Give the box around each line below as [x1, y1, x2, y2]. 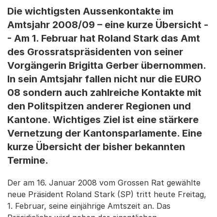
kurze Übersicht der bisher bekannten [7, 141, 185, 153]
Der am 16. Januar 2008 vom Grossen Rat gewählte [7, 178, 201, 187]
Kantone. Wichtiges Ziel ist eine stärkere [7, 114, 199, 125]
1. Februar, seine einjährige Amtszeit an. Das [7, 201, 170, 211]
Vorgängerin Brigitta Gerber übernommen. [7, 60, 206, 71]
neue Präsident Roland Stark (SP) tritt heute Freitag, [7, 189, 206, 199]
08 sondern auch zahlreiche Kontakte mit [7, 87, 201, 98]
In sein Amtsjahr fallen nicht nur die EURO [7, 73, 201, 85]
